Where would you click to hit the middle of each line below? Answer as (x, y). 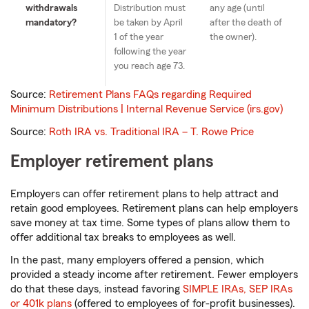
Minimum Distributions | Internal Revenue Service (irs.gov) (147, 109)
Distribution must (150, 9)
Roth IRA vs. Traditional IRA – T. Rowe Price (151, 132)
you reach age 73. (149, 67)
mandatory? (51, 23)
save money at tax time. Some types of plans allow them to (150, 223)
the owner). (233, 38)
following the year (150, 52)
